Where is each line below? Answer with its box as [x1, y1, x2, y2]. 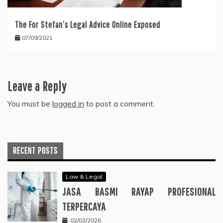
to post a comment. [84, 99, 155, 109]
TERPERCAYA [62, 200, 106, 213]
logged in [52, 99, 84, 109]
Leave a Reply [7, 79, 67, 94]
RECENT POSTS [13, 145, 58, 156]
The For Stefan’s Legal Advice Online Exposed [15, 19, 160, 30]
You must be [7, 99, 52, 109]
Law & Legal [66, 173, 103, 181]
